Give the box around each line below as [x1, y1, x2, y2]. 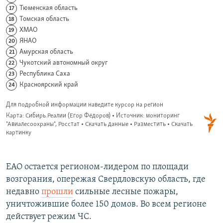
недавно [6, 187, 41, 197]
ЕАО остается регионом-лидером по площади [6, 162, 189, 172]
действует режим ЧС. [6, 212, 92, 222]
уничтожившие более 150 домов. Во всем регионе [6, 200, 207, 210]
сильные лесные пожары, [73, 187, 178, 197]
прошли [41, 187, 73, 197]
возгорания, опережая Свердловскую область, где [6, 175, 206, 185]
